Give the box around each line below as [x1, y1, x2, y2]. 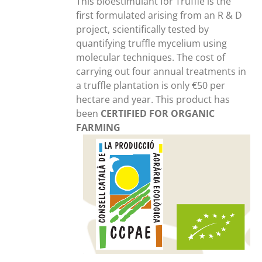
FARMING [76, 121, 121, 135]
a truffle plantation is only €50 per [76, 79, 226, 92]
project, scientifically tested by [76, 23, 209, 36]
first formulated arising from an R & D [76, 9, 243, 22]
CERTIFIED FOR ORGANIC [101, 107, 215, 120]
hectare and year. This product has [76, 93, 230, 106]
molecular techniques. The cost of [76, 51, 226, 64]
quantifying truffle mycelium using [76, 37, 227, 50]
